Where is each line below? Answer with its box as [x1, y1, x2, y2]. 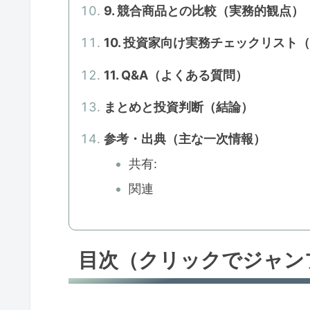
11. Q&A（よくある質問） [104, 67, 248, 82]
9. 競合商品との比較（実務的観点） [104, 3, 304, 18]
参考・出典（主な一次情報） [104, 131, 266, 147]
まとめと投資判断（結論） [104, 100, 254, 115]
